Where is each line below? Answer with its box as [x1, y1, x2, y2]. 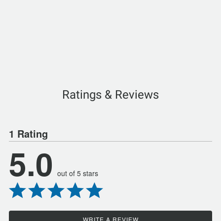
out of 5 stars [57, 168, 98, 178]
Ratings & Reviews [62, 88, 159, 102]
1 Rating [9, 126, 48, 141]
